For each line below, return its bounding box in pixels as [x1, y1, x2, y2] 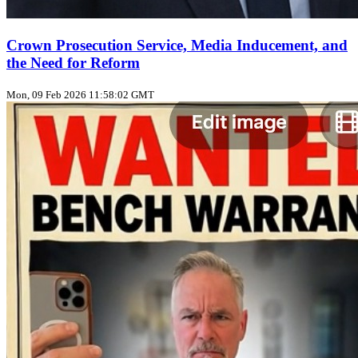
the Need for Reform [6, 54, 140, 71]
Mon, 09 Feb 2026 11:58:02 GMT [6, 88, 154, 101]
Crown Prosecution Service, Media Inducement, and [6, 36, 348, 54]
